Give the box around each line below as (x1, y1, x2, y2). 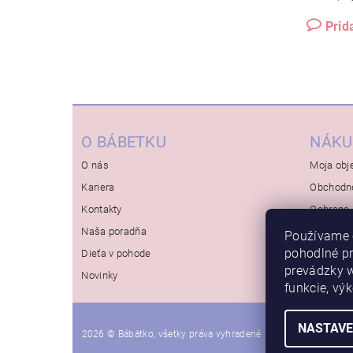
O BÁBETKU (81, 132, 167, 151)
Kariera (81, 180, 115, 193)
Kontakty (81, 203, 122, 215)
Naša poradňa (81, 225, 147, 237)
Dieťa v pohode (81, 247, 151, 259)
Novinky (81, 269, 118, 281)
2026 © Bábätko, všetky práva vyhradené (81, 328, 262, 340)
